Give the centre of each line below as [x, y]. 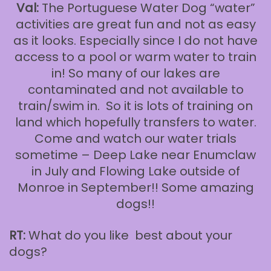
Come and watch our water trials [135, 139]
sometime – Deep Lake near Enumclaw [135, 155]
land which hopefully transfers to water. [135, 122]
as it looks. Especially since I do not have [135, 41]
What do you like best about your [129, 236]
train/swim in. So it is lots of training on [135, 106]
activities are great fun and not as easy [135, 24]
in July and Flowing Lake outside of [135, 171]
